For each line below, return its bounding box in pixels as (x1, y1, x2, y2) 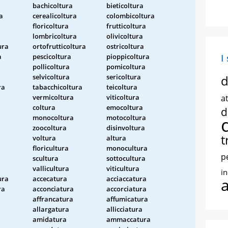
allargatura (33, 204, 69, 214)
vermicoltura (33, 92, 74, 102)
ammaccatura (106, 214, 151, 224)
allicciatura (106, 204, 142, 214)
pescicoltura (33, 51, 71, 61)
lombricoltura (33, 31, 77, 41)
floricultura (33, 143, 69, 153)
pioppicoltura (106, 51, 150, 61)
